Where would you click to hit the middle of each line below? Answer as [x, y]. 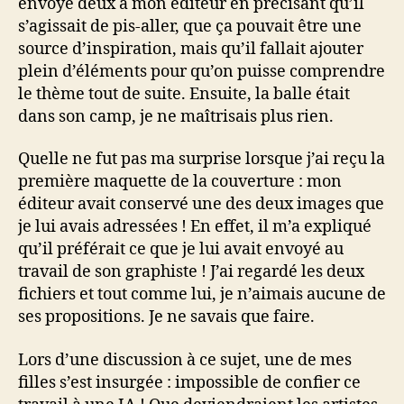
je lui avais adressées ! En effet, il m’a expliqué [195, 227]
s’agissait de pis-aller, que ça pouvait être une [190, 26]
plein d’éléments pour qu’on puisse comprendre [202, 71]
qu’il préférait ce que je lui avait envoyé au [181, 249]
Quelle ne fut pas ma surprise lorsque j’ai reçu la [202, 159]
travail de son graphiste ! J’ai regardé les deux [191, 272]
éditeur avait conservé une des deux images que [201, 204]
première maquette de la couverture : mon [180, 182]
